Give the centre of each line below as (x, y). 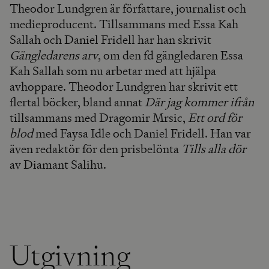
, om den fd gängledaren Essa (171, 55)
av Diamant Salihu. (58, 165)
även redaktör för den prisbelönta (95, 149)
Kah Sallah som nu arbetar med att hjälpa (113, 71)
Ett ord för (215, 118)
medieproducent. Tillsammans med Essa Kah (124, 24)
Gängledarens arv (54, 55)
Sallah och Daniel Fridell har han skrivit (110, 40)
